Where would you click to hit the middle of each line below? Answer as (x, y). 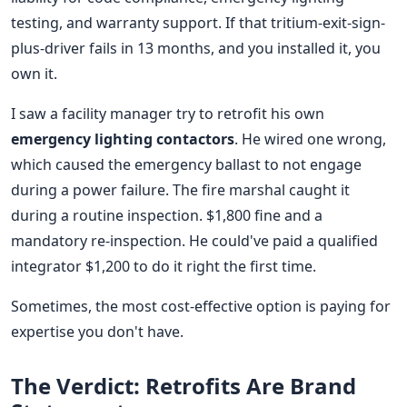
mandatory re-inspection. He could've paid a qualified (194, 240)
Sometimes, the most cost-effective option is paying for (201, 306)
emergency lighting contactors (123, 139)
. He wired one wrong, (310, 139)
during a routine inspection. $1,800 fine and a (167, 215)
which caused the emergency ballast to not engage (186, 164)
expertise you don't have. (97, 331)
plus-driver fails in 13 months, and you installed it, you (196, 48)
